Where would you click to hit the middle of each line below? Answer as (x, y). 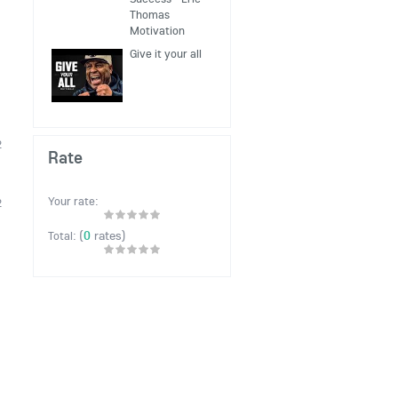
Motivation (158, 30)
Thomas (150, 14)
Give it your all (166, 53)
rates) (109, 235)
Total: (64, 235)
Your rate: (74, 201)
